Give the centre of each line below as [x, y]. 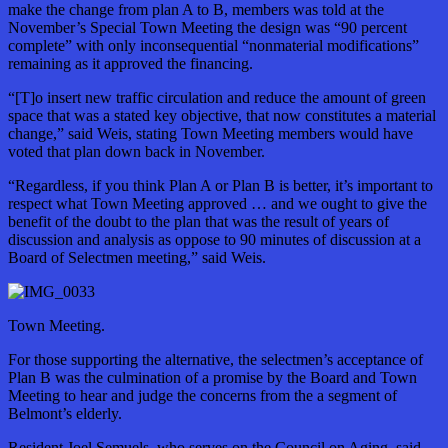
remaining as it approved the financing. [130, 64]
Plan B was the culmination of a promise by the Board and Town [212, 378]
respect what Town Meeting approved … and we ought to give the [217, 204]
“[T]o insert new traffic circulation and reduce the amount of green [217, 98]
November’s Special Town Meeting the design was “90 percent [207, 28]
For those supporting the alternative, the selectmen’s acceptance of [215, 360]
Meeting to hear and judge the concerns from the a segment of [202, 396]
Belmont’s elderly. [65, 414]
